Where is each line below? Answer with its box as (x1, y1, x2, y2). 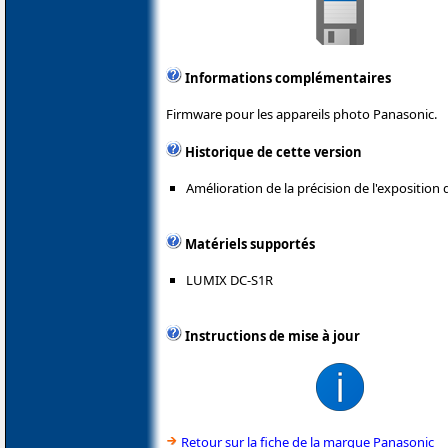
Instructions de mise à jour (185, 326, 360, 345)
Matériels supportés (185, 234, 315, 253)
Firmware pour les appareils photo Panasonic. (166, 104, 437, 123)
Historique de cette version (185, 142, 362, 161)
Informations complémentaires (185, 68, 391, 87)
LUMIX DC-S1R (186, 270, 273, 289)
